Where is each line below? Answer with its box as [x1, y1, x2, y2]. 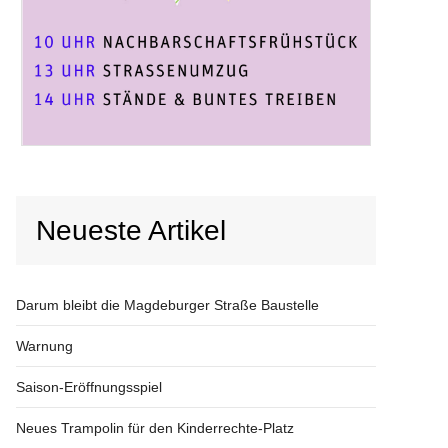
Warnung [16, 337, 73, 354]
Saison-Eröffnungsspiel [16, 378, 162, 395]
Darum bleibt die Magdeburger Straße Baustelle [16, 296, 319, 313]
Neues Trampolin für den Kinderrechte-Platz [16, 419, 294, 436]
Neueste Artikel [36, 214, 226, 246]
